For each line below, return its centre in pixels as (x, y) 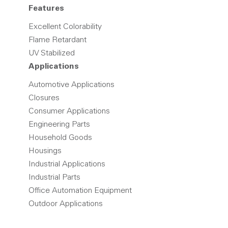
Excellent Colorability (65, 27)
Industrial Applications (67, 164)
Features (46, 9)
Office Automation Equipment (80, 191)
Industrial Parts (54, 178)
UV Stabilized (52, 53)
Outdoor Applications (66, 204)
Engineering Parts (59, 125)
